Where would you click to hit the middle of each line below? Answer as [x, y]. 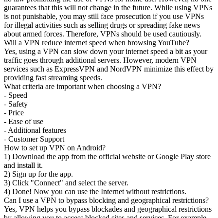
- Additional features [35, 130]
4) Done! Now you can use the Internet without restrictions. [95, 191]
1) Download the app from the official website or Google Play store [107, 156]
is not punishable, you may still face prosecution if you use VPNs [104, 16]
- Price [14, 112]
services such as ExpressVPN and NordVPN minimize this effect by [109, 69]
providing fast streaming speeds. [53, 77]
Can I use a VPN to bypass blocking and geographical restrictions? [106, 200]
